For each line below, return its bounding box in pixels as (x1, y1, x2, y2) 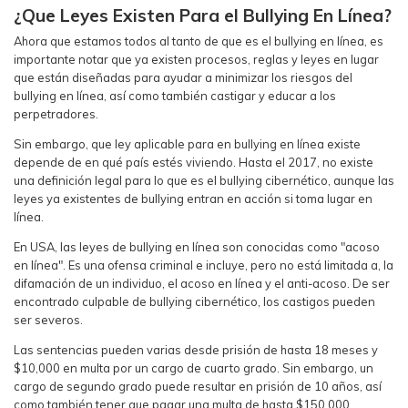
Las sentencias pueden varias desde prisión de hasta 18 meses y (14, 342, 378, 357)
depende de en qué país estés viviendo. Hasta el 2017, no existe (14, 154, 373, 169)
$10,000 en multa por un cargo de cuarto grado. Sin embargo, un (14, 360, 373, 375)
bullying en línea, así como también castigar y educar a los (14, 88, 336, 104)
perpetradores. (14, 107, 98, 122)
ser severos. (14, 311, 83, 327)
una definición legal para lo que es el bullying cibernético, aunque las (14, 172, 394, 188)
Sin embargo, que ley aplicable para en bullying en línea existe (14, 136, 361, 151)
